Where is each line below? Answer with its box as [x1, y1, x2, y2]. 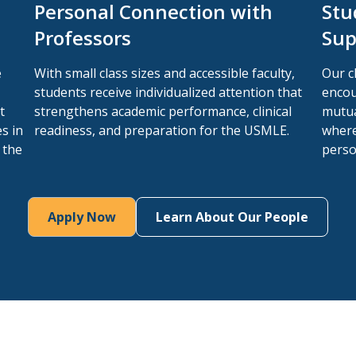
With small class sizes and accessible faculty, [33, 64, 295, 82]
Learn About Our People [156, 208, 308, 226]
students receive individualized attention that [33, 83, 302, 101]
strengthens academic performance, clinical [33, 103, 292, 120]
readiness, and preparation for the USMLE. [33, 122, 289, 139]
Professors [33, 25, 131, 51]
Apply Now [48, 208, 116, 226]
